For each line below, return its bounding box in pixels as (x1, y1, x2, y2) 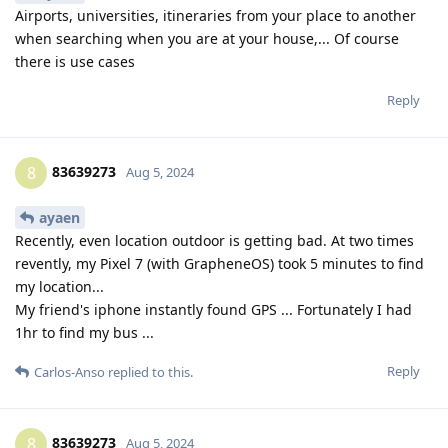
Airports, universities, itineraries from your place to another (15, 6, 416, 26)
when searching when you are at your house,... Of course (15, 29, 399, 49)
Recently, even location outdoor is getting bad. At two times (15, 231, 414, 251)
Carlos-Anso (34, 363, 105, 382)
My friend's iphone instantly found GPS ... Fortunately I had (15, 300, 412, 320)
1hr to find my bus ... (15, 323, 154, 343)
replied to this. (105, 363, 193, 382)
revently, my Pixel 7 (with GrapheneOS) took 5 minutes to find (15, 254, 424, 274)
